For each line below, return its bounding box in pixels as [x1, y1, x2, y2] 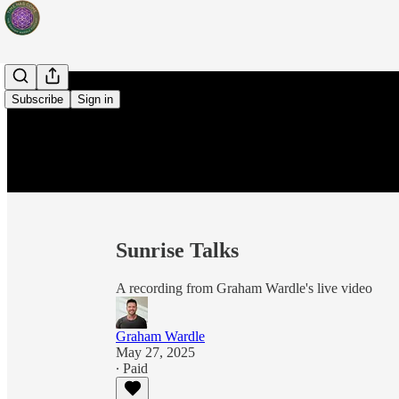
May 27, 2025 [116, 345, 195, 361]
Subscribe [12, 93, 63, 106]
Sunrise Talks [116, 239, 239, 263]
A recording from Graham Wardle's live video [116, 281, 372, 297]
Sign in [77, 93, 113, 106]
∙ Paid [116, 361, 148, 377]
